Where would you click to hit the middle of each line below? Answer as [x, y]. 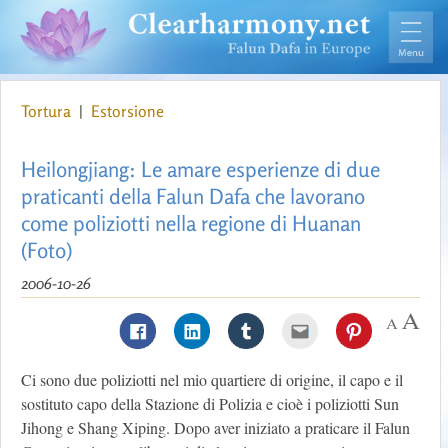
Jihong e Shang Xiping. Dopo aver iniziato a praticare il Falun [215, 428]
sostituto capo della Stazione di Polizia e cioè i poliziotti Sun [210, 404]
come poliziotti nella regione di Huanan [191, 223]
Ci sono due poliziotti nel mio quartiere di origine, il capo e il [212, 380]
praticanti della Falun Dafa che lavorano [193, 196]
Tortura [48, 111]
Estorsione [127, 111]
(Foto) [46, 250]
